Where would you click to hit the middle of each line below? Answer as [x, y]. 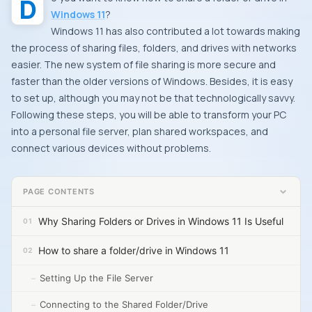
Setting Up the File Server [96, 278]
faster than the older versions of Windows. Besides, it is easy [152, 81]
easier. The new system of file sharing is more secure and [143, 64]
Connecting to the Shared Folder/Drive [124, 304]
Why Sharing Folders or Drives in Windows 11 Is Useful [161, 221]
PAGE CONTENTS [59, 191]
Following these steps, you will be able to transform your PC [149, 115]
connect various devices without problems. [111, 148]
